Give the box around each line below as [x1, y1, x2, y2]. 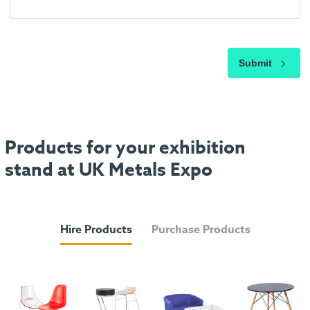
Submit [238, 57, 275, 69]
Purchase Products [151, 221, 250, 238]
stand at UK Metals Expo [5, 156, 212, 181]
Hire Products [60, 221, 132, 238]
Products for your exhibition [5, 134, 246, 159]
